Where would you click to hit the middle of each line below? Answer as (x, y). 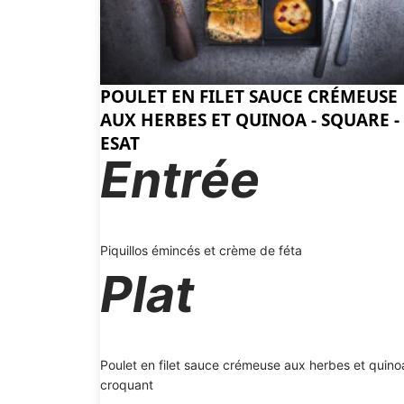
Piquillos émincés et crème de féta (201, 250)
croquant (127, 384)
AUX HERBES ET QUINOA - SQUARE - (250, 119)
